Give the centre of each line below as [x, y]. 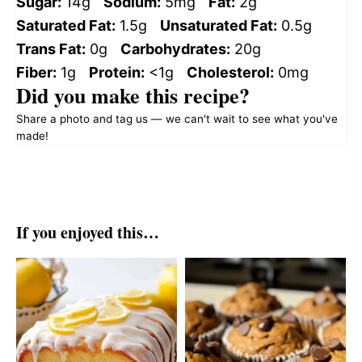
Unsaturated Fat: [219, 25]
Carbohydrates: [175, 48]
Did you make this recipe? [133, 95]
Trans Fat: [51, 48]
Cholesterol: [230, 72]
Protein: [117, 72]
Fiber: [36, 72]
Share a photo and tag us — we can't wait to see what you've [177, 118]
